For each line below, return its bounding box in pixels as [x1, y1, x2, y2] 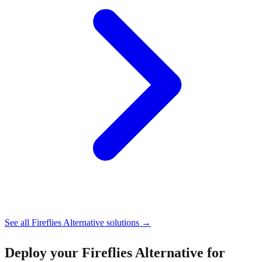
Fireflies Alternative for [82, 244, 225, 260]
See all [5, 217, 32, 227]
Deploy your [5, 244, 82, 260]
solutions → [104, 217, 151, 227]
